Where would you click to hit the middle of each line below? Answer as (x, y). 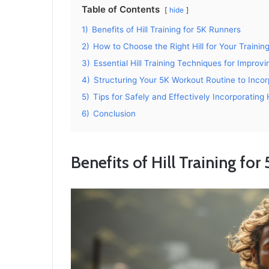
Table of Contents (121, 9)
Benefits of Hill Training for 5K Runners (166, 29)
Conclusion (114, 113)
